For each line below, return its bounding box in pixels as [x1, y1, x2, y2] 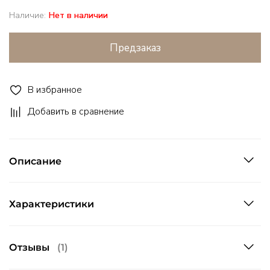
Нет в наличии [48, 9, 108, 22]
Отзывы [9, 241, 52, 254]
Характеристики [9, 198, 94, 210]
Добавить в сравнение [28, 104, 124, 118]
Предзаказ [109, 40, 161, 55]
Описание [9, 154, 61, 167]
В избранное [28, 83, 82, 96]
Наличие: [9, 9, 46, 22]
